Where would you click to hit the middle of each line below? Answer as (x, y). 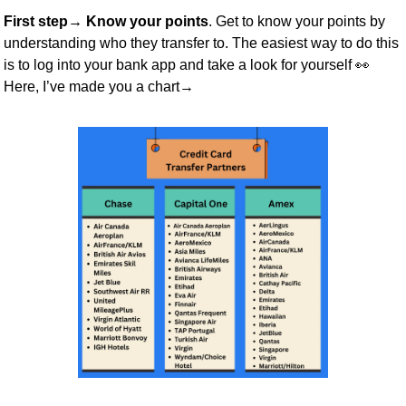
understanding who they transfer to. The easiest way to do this (201, 43)
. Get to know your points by (297, 21)
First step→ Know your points (106, 21)
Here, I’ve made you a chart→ (99, 86)
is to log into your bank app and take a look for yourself (179, 64)
